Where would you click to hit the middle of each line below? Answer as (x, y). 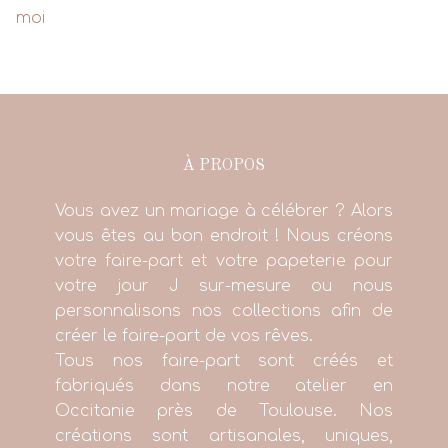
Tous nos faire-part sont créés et (224, 361)
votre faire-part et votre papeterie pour (224, 261)
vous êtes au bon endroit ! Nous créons (224, 236)
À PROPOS (224, 166)
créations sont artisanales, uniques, (224, 436)
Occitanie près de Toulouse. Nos (224, 411)
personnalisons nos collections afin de (224, 311)
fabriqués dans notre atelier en (224, 386)
